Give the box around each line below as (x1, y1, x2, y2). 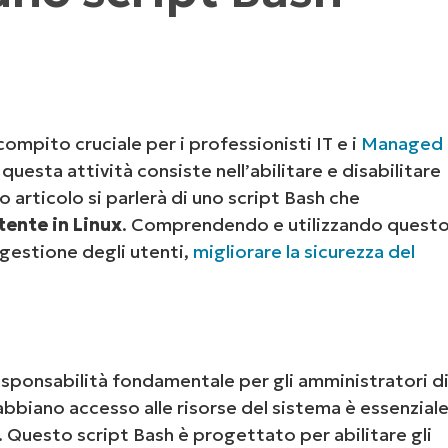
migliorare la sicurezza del (193, 239, 416, 263)
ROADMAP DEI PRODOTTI (119, 36, 317, 52)
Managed (361, 131, 444, 155)
